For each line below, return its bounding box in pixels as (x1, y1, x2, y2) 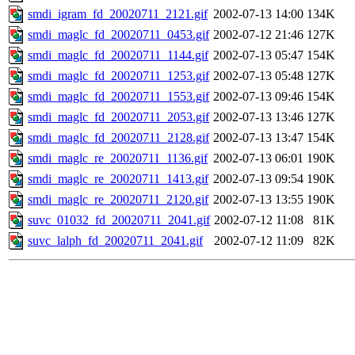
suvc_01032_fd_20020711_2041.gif (28, 213, 210, 227)
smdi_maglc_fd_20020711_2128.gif (28, 131, 209, 145)
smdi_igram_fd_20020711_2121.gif (28, 7, 208, 21)
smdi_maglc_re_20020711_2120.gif (28, 193, 208, 207)
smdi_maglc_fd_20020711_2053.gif (28, 110, 209, 124)
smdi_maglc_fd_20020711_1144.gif (28, 48, 208, 63)
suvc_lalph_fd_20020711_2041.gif (28, 234, 203, 248)
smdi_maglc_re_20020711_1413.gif (28, 172, 208, 186)
